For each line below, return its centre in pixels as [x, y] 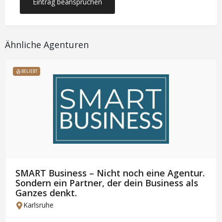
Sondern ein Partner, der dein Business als [107, 183]
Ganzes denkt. [46, 193]
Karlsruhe [38, 205]
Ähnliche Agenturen [47, 44]
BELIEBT [29, 71]
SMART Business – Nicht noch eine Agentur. [110, 173]
